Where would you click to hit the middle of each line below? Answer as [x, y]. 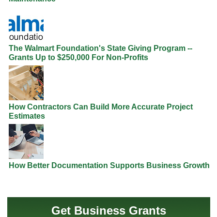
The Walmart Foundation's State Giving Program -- [101, 48]
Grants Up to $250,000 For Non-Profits [78, 57]
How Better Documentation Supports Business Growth [109, 166]
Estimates [27, 116]
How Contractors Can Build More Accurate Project [101, 107]
